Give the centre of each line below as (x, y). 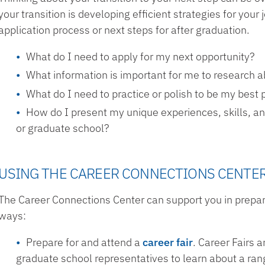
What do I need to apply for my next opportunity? (140, 56)
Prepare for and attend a (85, 242)
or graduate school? (63, 128)
